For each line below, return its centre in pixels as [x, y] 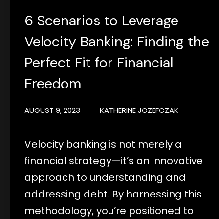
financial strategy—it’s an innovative [114, 161]
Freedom [53, 83]
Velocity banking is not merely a [103, 144]
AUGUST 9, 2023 [52, 110]
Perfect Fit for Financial [99, 62]
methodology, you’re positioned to [109, 210]
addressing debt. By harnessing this [113, 194]
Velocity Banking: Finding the [117, 41]
